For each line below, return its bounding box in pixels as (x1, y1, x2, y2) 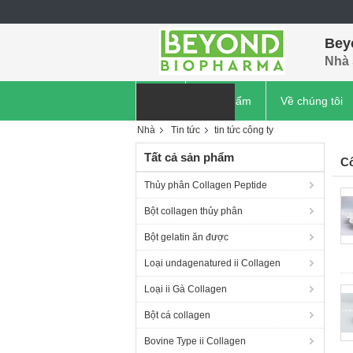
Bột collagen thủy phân (144, 206, 243, 217)
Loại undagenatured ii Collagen (144, 258, 281, 269)
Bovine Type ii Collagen (144, 336, 246, 347)
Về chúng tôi (281, 95, 343, 107)
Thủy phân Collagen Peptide (144, 180, 267, 191)
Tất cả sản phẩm (144, 150, 234, 164)
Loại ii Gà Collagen (144, 284, 227, 295)
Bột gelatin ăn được (144, 232, 229, 243)
